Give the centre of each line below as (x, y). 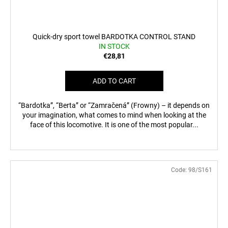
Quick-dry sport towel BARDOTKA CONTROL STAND (114, 37)
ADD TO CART (114, 81)
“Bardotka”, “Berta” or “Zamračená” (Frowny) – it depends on (114, 106)
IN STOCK (114, 47)
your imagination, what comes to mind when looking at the (114, 115)
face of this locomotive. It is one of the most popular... (114, 125)
